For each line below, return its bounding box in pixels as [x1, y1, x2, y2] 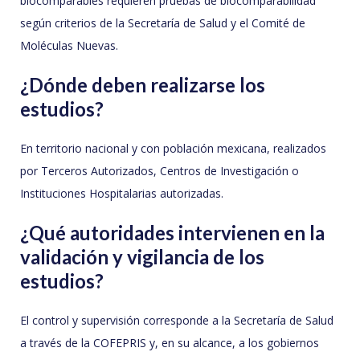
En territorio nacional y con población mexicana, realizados [20, 141, 326, 157]
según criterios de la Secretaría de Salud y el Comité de [20, 15, 305, 31]
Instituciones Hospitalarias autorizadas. [20, 186, 223, 202]
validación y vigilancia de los [20, 245, 264, 269]
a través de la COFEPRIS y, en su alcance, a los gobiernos [20, 335, 319, 351]
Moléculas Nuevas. [20, 38, 118, 54]
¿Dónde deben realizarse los [20, 73, 265, 97]
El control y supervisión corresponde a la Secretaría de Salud [20, 313, 333, 329]
